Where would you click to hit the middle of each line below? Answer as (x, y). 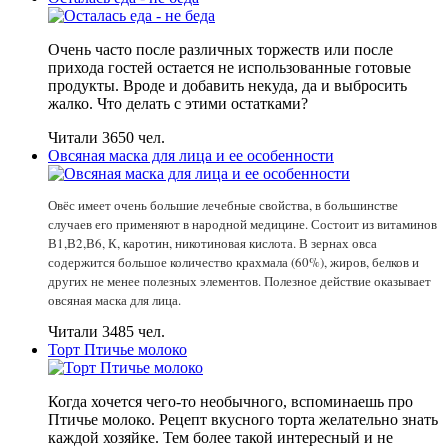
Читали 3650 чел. (106, 137)
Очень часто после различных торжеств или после (220, 49)
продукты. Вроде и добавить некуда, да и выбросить (227, 85)
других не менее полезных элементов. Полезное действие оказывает (239, 280)
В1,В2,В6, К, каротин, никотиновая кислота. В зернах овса (212, 242)
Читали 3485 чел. (106, 331)
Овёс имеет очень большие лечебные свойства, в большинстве (223, 204)
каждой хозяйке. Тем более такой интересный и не (220, 437)
